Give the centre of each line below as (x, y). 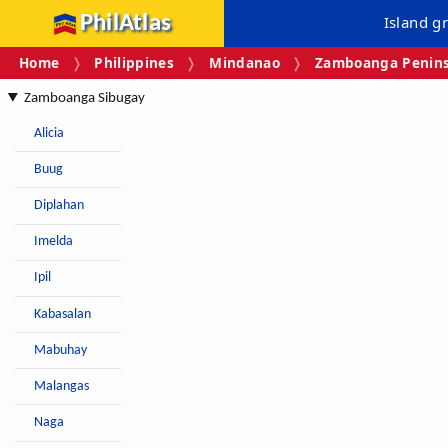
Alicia (49, 133)
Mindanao (244, 63)
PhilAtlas (125, 23)
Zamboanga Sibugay (84, 99)
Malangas (62, 386)
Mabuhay (61, 350)
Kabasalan (63, 314)
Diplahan (59, 205)
